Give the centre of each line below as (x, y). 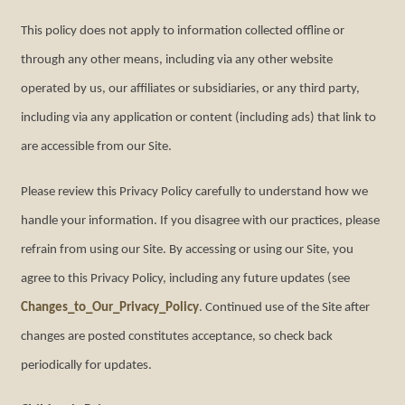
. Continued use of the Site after (285, 308)
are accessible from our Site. (97, 147)
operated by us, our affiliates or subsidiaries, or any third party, (191, 89)
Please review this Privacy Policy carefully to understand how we (195, 192)
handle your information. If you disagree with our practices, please (201, 221)
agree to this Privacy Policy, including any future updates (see (186, 279)
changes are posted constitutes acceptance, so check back (177, 337)
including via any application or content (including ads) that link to (199, 118)
